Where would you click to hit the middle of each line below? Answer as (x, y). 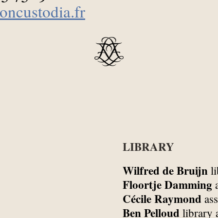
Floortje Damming (167, 185)
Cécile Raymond (162, 199)
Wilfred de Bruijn (165, 171)
